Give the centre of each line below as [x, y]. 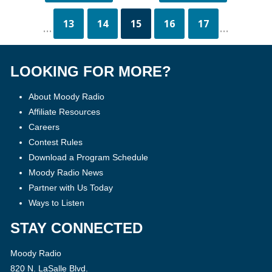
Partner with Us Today [70, 188]
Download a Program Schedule [88, 157]
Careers [44, 127]
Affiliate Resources [64, 112]
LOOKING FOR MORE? [90, 71]
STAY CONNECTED [76, 228]
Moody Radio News [66, 172]
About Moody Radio [66, 97]
